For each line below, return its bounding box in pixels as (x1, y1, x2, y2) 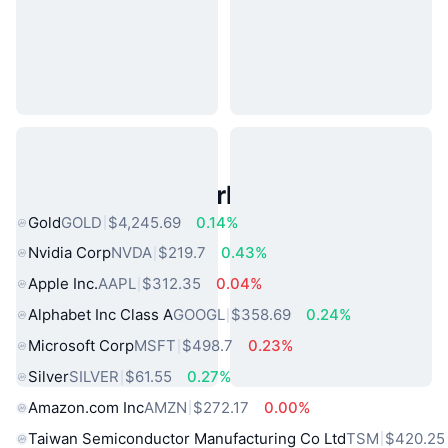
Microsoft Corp (28, 336, 134, 356)
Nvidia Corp (28, 243, 111, 263)
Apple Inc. (28, 274, 98, 294)
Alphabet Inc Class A (28, 305, 173, 325)
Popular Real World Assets (16, 179, 341, 210)
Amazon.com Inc (28, 397, 144, 417)
